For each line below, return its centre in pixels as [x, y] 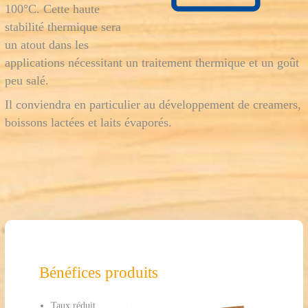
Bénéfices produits [98, 272]
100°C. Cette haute [52, 9]
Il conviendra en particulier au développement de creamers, [153, 105]
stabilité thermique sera [63, 27]
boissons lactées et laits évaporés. [90, 123]
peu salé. [28, 81]
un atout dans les [46, 45]
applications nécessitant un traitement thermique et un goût [152, 63]
